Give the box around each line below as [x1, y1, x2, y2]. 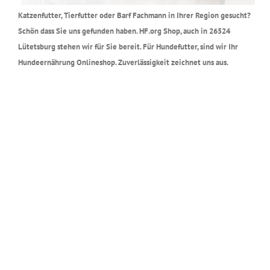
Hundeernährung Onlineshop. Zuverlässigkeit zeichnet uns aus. [18, 57, 228, 67]
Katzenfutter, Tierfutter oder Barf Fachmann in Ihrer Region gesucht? [18, 10, 251, 20]
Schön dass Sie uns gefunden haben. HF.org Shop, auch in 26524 [18, 25, 230, 36]
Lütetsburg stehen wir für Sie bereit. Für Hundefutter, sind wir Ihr [18, 41, 238, 52]
